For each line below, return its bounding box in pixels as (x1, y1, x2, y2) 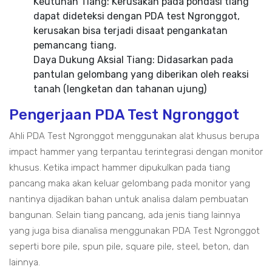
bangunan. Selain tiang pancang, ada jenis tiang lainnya (9, 209, 240, 220)
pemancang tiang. (33, 39, 117, 51)
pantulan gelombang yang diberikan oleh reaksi (33, 69, 249, 80)
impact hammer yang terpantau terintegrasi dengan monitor (9, 146, 263, 157)
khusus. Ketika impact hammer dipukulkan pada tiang (9, 162, 230, 173)
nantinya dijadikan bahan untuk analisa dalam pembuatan (9, 194, 248, 205)
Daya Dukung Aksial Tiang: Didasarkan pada (33, 54, 233, 66)
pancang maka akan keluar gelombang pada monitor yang (9, 178, 250, 189)
